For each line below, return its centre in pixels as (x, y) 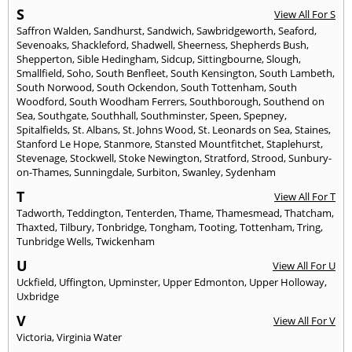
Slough (282, 59)
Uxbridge (38, 297)
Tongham (172, 227)
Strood (268, 158)
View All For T (305, 197)
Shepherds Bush (268, 45)
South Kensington (213, 73)
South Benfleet (131, 73)
